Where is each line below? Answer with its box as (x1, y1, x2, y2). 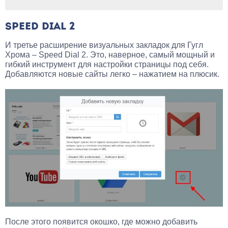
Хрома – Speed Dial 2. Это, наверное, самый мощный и (5, 50, 215, 59)
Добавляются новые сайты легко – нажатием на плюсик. (5, 69, 219, 78)
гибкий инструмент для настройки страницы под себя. (5, 60, 209, 69)
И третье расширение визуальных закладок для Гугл (5, 40, 203, 49)
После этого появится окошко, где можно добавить (5, 217, 197, 226)
